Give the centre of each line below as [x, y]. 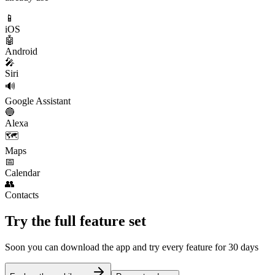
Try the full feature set [76, 221]
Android [21, 52]
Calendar [22, 173]
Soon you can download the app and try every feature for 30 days [132, 247]
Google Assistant [38, 101]
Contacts [22, 195]
